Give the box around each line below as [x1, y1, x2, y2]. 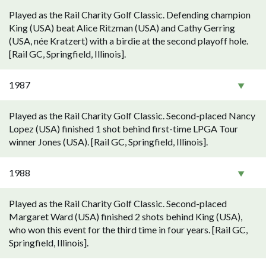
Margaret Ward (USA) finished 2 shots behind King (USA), [9, 211, 242, 222]
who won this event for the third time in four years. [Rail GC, [9, 224, 248, 235]
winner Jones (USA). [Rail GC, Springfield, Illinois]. [9, 136, 208, 147]
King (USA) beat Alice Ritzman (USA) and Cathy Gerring [9, 22, 235, 33]
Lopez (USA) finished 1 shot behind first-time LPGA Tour [9, 123, 238, 134]
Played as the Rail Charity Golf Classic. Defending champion [9, 9, 251, 20]
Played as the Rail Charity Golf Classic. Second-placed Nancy [9, 110, 255, 121]
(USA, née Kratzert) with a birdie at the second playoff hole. [9, 35, 248, 46]
